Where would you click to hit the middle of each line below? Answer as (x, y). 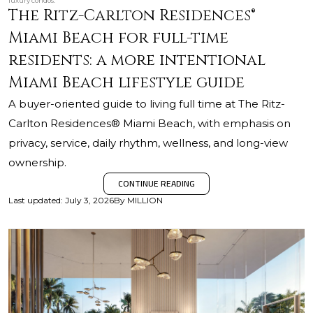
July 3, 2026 (89, 200)
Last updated (35, 200)
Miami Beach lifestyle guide (126, 83)
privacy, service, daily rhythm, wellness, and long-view (148, 143)
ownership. (37, 162)
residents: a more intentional (137, 60)
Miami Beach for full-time (118, 38)
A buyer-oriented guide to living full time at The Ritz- (147, 104)
